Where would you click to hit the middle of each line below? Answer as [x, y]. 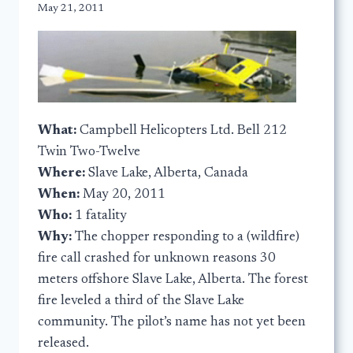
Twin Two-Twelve [89, 153]
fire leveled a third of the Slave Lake [141, 302]
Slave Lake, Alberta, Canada [168, 174]
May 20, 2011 [124, 195]
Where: [63, 174]
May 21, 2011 [71, 9]
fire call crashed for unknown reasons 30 [157, 259]
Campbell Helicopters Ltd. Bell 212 [183, 132]
